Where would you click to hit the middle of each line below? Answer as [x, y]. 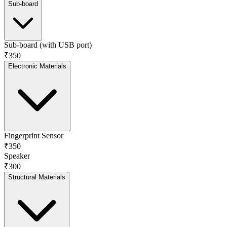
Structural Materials [37, 177]
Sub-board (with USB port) [48, 45]
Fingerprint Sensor [34, 135]
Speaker [17, 156]
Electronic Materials [37, 66]
